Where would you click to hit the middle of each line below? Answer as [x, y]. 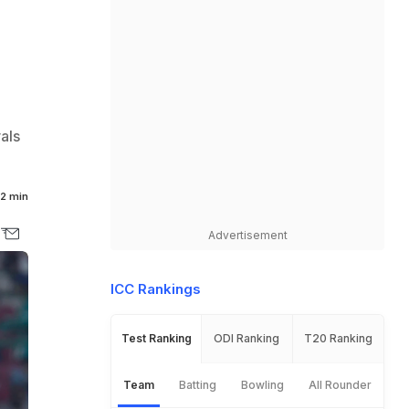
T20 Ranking [338, 338]
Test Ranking [156, 338]
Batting [198, 385]
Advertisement [247, 235]
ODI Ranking [247, 338]
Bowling [262, 385]
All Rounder [340, 385]
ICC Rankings [156, 289]
